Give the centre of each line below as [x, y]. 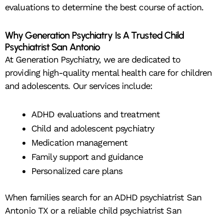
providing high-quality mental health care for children [109, 72]
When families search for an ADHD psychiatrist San [103, 197]
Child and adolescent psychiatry [93, 129]
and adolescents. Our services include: [78, 86]
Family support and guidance [87, 157]
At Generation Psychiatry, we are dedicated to [93, 59]
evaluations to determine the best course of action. [104, 7]
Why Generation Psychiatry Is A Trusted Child [95, 35]
